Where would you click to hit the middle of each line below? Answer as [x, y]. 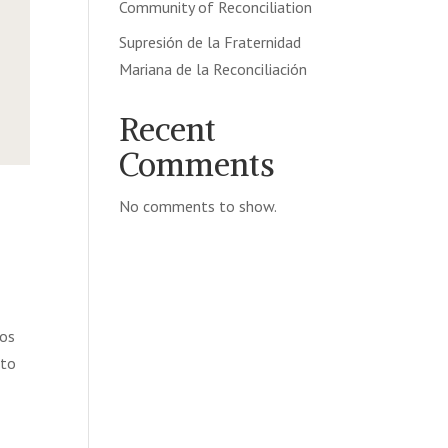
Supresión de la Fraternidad [210, 42]
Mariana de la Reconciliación [213, 69]
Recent [168, 130]
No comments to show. [198, 206]
